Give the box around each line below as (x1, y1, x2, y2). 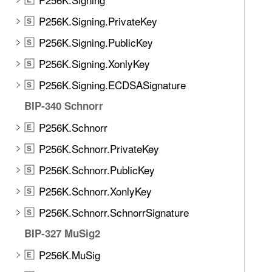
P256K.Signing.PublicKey (39, 35, 153, 50)
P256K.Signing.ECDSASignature (39, 77, 186, 92)
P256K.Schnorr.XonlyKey (39, 183, 152, 199)
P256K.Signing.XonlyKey (39, 56, 150, 71)
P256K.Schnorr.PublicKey (39, 162, 155, 177)
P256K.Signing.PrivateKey (39, 13, 157, 29)
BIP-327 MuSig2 (24, 226, 100, 240)
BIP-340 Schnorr (24, 98, 103, 113)
